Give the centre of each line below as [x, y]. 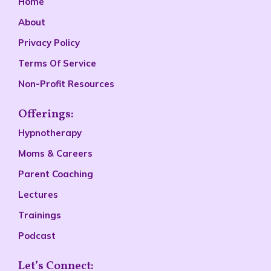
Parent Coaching [55, 174]
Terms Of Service [57, 64]
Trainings [39, 215]
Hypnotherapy [50, 133]
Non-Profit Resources [66, 84]
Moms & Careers [55, 154]
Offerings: [46, 115]
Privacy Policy [49, 43]
